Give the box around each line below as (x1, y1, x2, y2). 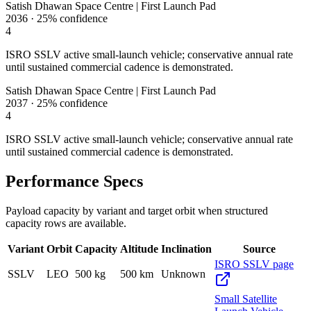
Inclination (161, 242, 212, 255)
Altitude (120, 242, 158, 255)
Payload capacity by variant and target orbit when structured (6, 204, 268, 217)
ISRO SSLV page (215, 258, 294, 270)
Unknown (161, 267, 205, 280)
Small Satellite (215, 292, 277, 305)
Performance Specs (6, 171, 143, 190)
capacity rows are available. (6, 217, 126, 229)
